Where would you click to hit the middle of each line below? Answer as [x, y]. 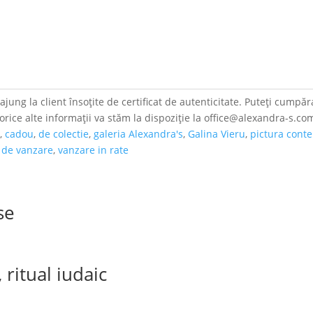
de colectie [64, 134]
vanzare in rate [94, 150]
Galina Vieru [217, 134]
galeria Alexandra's [139, 134]
